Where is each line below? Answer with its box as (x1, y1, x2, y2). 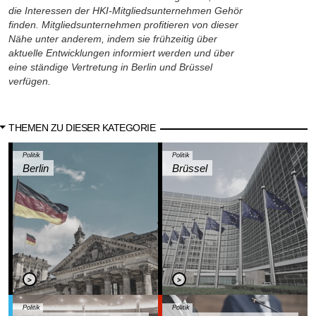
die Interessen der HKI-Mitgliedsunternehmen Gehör (8, 6, 243, 17)
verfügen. (8, 76, 51, 87)
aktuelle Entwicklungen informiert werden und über (8, 48, 234, 59)
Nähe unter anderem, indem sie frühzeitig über (8, 34, 217, 45)
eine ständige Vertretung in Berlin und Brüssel (8, 62, 212, 73)
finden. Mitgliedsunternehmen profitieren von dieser (8, 20, 238, 31)
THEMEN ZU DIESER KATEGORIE (8, 123, 156, 133)
